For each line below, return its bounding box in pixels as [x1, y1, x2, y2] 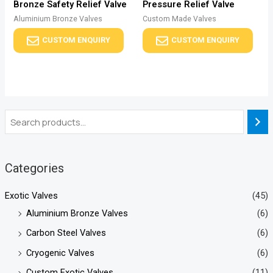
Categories [4, 160, 64, 175]
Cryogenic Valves [26, 247, 94, 258]
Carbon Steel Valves [26, 227, 106, 239]
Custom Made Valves [143, 14, 216, 24]
